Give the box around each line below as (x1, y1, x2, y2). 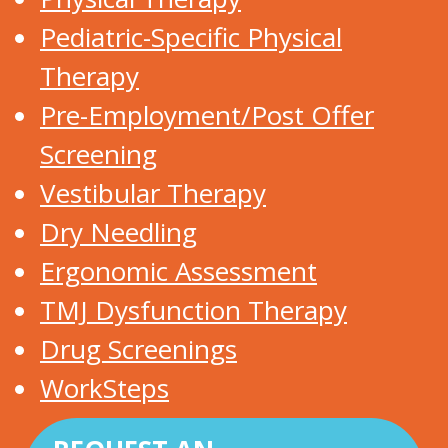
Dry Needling (40, 214, 197, 250)
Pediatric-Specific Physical (40, 19, 342, 55)
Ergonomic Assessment (40, 253, 317, 289)
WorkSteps (40, 370, 169, 406)
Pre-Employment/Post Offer (40, 97, 374, 133)
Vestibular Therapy (40, 175, 266, 211)
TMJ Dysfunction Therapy (40, 292, 347, 328)
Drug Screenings (40, 331, 237, 367)
